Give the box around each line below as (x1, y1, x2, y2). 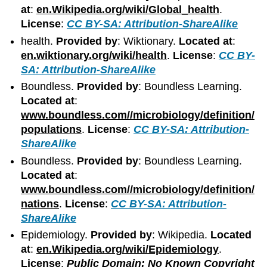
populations (21, 123, 82, 136)
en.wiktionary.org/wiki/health (21, 49, 167, 61)
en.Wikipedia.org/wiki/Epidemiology (36, 243, 219, 255)
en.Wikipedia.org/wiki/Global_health (36, 4, 220, 16)
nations (21, 197, 60, 210)
